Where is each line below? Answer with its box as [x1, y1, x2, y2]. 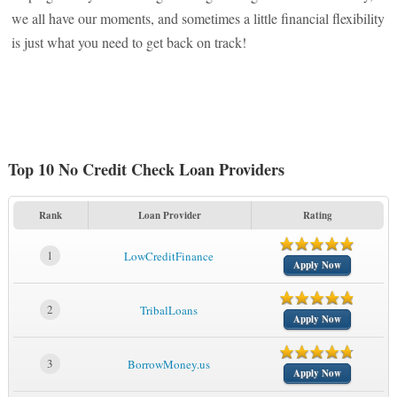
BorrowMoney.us [128, 356, 211, 372]
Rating [302, 208, 332, 222]
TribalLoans [140, 302, 198, 318]
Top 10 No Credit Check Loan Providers [7, 158, 284, 181]
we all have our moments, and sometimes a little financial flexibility [12, 9, 385, 27]
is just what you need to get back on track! [12, 33, 247, 51]
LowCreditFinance [124, 248, 214, 264]
